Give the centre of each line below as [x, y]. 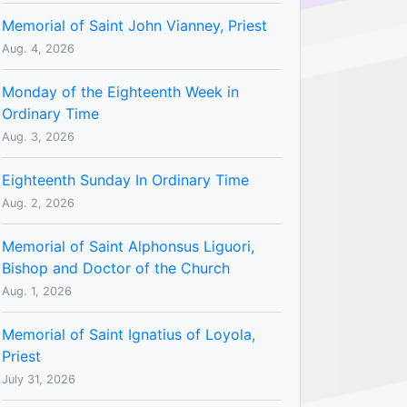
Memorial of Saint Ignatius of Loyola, [129, 334]
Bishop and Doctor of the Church [116, 268]
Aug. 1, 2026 [37, 291]
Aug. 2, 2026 [38, 203]
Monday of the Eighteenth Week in [120, 91]
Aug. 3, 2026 [38, 136]
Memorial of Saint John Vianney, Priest [134, 25]
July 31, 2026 [39, 379]
